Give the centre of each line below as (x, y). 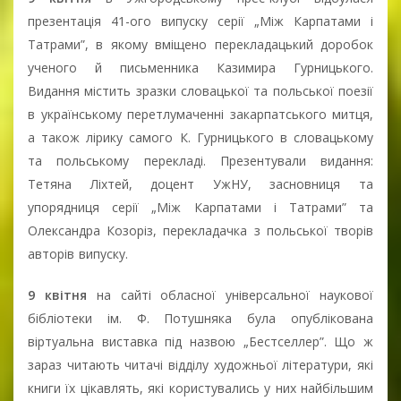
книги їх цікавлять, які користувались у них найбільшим (200, 388)
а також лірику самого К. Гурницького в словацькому (200, 137)
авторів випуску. (78, 253)
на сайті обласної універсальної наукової (235, 294)
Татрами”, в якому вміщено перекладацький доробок (200, 44)
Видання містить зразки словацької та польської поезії (200, 90)
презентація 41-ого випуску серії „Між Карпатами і (200, 21)
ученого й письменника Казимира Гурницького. (200, 67)
